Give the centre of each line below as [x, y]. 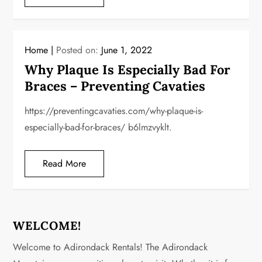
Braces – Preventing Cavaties [115, 86]
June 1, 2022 [127, 50]
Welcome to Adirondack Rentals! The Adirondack [111, 247]
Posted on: [79, 50]
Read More [65, 163]
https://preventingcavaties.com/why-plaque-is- [114, 111]
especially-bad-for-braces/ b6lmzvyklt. [99, 127]
